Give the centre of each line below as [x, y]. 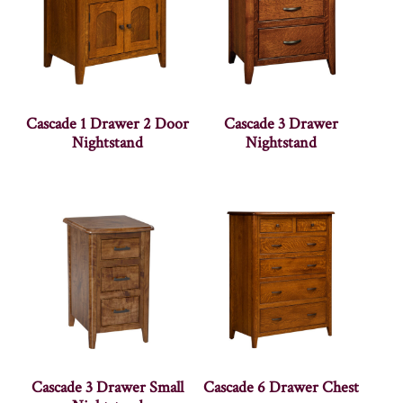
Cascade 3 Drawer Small [107, 387]
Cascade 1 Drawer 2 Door [107, 123]
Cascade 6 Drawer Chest [282, 387]
